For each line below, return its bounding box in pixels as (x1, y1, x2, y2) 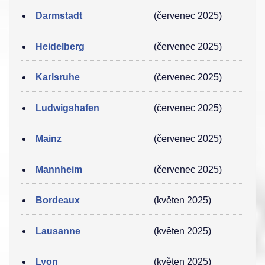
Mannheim (35, 164, 82, 174)
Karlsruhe (35, 72, 80, 82)
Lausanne (35, 226, 80, 236)
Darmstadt (35, 11, 82, 21)
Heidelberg (35, 41, 85, 51)
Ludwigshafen (35, 103, 99, 113)
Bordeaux (35, 195, 80, 205)
